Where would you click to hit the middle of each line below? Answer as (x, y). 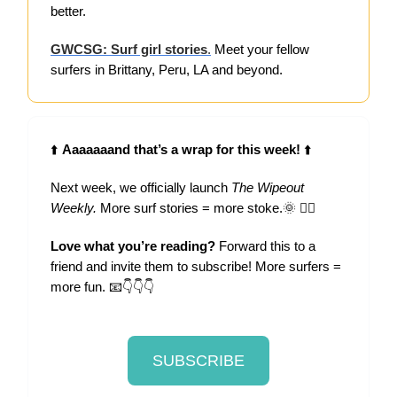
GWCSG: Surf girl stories (129, 50)
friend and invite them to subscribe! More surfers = (196, 267)
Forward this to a (265, 246)
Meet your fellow (260, 50)
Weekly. (75, 208)
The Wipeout (268, 188)
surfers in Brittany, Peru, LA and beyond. (167, 70)
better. (68, 12)
